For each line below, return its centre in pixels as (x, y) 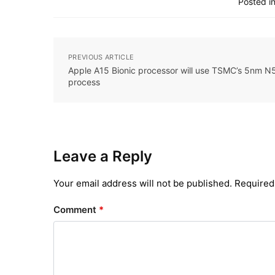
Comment (76, 209)
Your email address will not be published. (143, 183)
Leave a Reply (103, 156)
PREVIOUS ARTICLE (101, 57)
